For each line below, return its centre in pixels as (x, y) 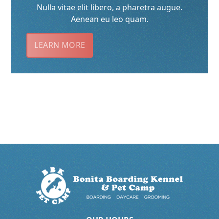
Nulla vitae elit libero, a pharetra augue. (109, 7)
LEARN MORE (60, 45)
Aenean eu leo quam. (109, 19)
